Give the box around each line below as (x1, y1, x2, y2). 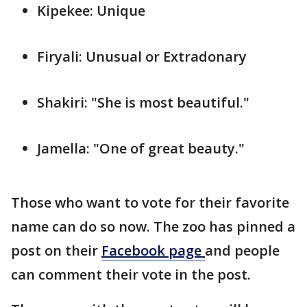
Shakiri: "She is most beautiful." (37, 93, 249, 112)
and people (205, 241, 280, 260)
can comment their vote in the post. (11, 265, 254, 284)
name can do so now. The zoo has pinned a (11, 217, 295, 236)
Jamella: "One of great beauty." (37, 138, 245, 158)
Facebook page (101, 241, 205, 260)
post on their (11, 241, 101, 260)
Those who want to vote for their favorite (11, 193, 289, 212)
